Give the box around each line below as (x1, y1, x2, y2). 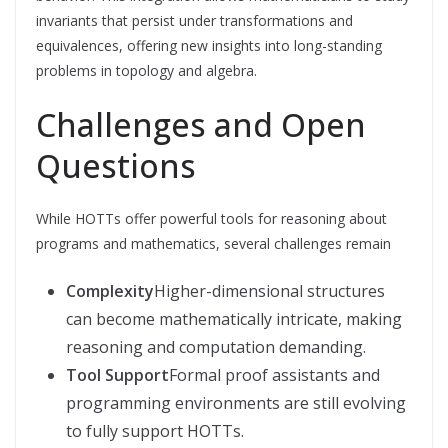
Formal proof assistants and (169, 363, 380, 386)
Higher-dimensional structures (154, 279, 385, 302)
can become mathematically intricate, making (66, 307, 402, 330)
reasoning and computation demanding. (66, 335, 366, 358)
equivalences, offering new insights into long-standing (36, 35, 382, 55)
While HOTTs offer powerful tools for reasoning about (36, 208, 387, 228)
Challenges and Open (36, 102, 366, 146)
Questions (36, 143, 196, 187)
